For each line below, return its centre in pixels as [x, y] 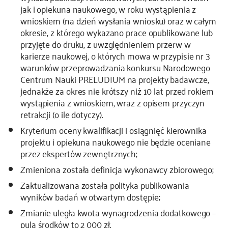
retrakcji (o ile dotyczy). [62, 114]
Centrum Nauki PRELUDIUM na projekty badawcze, [115, 79]
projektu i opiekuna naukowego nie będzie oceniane [116, 141]
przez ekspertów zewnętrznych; [79, 153]
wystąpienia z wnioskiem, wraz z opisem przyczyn [113, 102]
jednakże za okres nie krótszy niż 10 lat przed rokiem [117, 91]
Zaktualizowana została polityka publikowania [105, 185]
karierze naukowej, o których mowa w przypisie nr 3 [115, 55]
